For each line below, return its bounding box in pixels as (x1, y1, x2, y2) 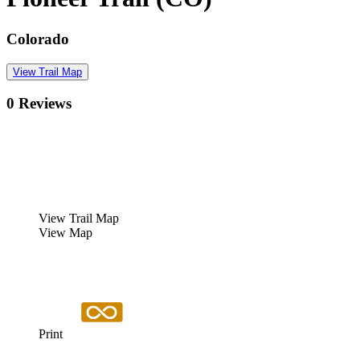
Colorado (6, 30, 69, 47)
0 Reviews (6, 95, 72, 112)
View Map (39, 226, 92, 240)
